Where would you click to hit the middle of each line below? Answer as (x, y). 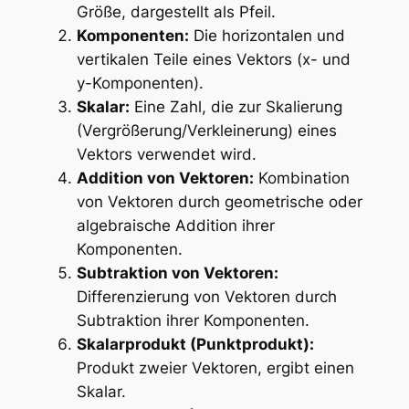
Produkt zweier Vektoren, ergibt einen (215, 368)
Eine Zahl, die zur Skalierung (236, 107)
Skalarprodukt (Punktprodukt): (195, 345)
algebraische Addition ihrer (175, 226)
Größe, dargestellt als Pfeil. (176, 12)
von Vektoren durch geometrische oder (219, 202)
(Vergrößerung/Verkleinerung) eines (206, 131)
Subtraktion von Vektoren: (177, 273)
